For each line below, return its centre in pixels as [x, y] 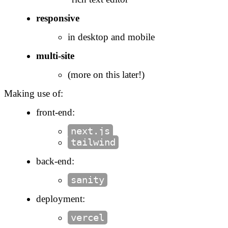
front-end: [55, 112]
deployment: [60, 198]
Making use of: [34, 93]
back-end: [55, 161]
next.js [90, 131]
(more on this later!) [106, 74]
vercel [88, 217]
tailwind [93, 142]
